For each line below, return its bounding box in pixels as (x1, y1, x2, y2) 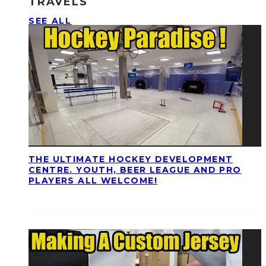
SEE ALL (28, 15, 72, 27)
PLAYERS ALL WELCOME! (28, 175, 157, 186)
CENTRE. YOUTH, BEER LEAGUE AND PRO (28, 164, 242, 176)
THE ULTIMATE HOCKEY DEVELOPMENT (28, 154, 233, 165)
